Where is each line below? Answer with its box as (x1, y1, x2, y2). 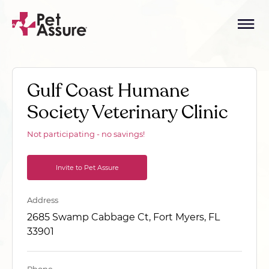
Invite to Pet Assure (55, 163, 119, 172)
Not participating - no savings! (27, 129, 145, 139)
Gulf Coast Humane (27, 78, 189, 103)
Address (27, 195, 58, 205)
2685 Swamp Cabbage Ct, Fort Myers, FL (27, 211, 220, 223)
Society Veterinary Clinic (27, 100, 228, 125)
